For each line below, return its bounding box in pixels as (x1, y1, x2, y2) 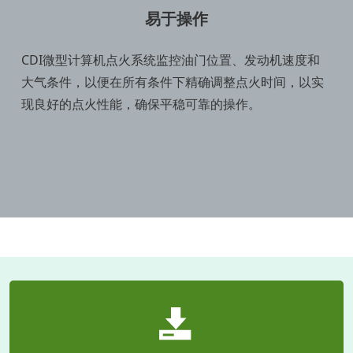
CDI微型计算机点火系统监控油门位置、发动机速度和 (21, 51, 320, 69)
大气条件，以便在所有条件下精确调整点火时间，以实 (21, 73, 324, 91)
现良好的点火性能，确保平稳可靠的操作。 (21, 95, 261, 113)
